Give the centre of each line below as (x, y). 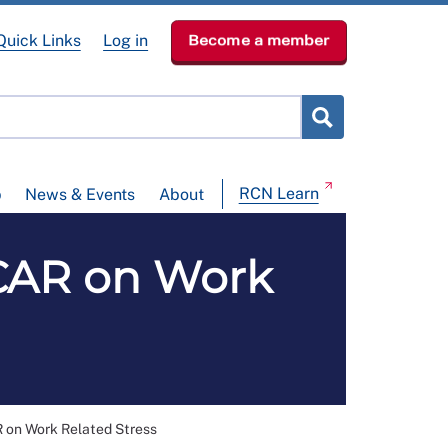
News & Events (80, 195)
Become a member (258, 40)
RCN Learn (278, 194)
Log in (126, 40)
